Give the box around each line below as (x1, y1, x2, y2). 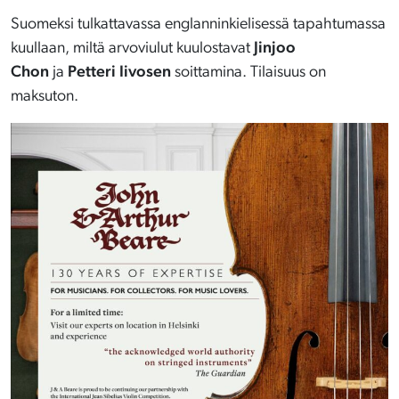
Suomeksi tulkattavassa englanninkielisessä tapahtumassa (11, 15, 386, 33)
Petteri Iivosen (68, 63, 171, 81)
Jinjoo (254, 39, 296, 57)
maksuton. (11, 87, 78, 105)
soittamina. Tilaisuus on (171, 63, 326, 81)
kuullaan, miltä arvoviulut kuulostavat (11, 39, 254, 57)
